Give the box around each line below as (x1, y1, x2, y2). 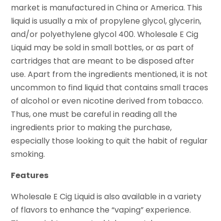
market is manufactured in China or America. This (11, 2, 203, 14)
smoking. (11, 148, 45, 160)
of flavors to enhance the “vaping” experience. (11, 204, 191, 216)
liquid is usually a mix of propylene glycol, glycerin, (11, 15, 202, 27)
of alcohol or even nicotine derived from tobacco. (11, 95, 204, 107)
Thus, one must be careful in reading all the (11, 109, 178, 120)
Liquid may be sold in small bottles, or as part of (11, 42, 194, 54)
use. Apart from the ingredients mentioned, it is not (11, 69, 208, 80)
